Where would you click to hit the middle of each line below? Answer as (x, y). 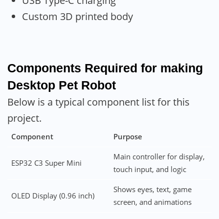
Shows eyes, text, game (152, 189)
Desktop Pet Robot (62, 85)
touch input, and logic (150, 169)
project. (24, 118)
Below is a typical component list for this (99, 102)
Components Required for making (105, 68)
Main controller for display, (159, 156)
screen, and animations (152, 202)
